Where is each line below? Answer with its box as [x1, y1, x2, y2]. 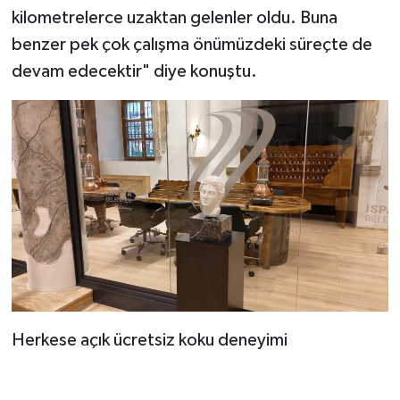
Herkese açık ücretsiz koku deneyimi [11, 331, 287, 350]
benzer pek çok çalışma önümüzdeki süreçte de [11, 36, 372, 54]
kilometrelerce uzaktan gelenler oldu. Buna [11, 9, 337, 28]
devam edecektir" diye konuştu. [11, 62, 257, 81]
